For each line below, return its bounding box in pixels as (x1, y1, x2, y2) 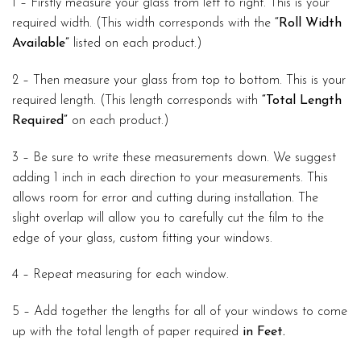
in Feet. (243, 326, 285, 339)
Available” (12, 37, 69, 51)
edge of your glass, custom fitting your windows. (12, 231, 272, 245)
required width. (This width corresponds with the (12, 17, 275, 31)
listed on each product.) (69, 37, 202, 51)
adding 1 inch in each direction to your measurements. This (12, 171, 328, 185)
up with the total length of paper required (12, 326, 243, 339)
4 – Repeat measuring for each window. (12, 268, 229, 282)
